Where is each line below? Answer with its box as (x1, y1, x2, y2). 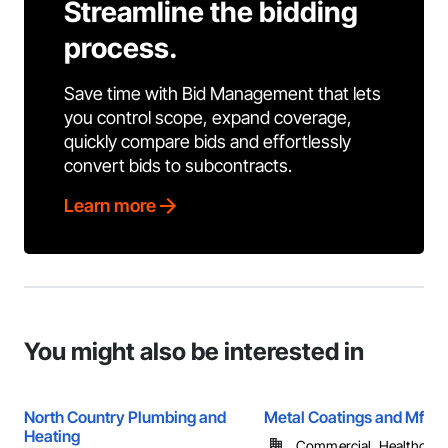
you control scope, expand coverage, (64, 107, 352, 128)
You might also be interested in (24, 337, 364, 366)
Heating (24, 426, 80, 446)
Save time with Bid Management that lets (64, 83, 381, 104)
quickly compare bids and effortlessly (64, 131, 351, 152)
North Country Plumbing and (24, 407, 226, 427)
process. (64, 31, 178, 65)
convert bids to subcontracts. (64, 155, 292, 176)
